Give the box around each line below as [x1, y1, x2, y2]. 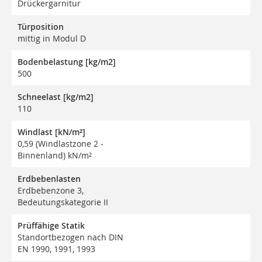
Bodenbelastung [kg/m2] [18, 56, 116, 68]
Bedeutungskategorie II [18, 196, 108, 208]
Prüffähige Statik [18, 220, 85, 232]
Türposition [18, 21, 64, 33]
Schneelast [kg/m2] [18, 91, 94, 103]
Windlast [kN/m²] [18, 126, 85, 138]
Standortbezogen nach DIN [18, 232, 123, 243]
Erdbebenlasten [18, 173, 81, 185]
